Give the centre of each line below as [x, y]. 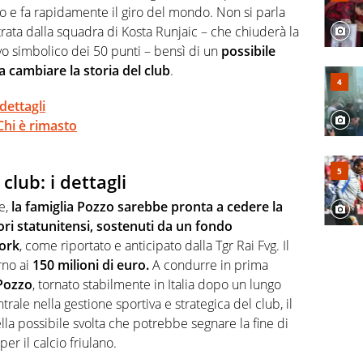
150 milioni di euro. [89, 265]
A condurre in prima [209, 265]
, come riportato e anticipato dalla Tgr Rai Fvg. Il [154, 245]
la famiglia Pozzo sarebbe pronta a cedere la [147, 206]
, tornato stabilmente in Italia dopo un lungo [157, 284]
